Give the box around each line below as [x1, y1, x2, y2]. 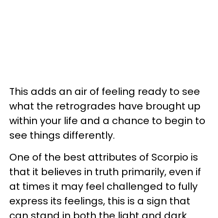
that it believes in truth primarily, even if [9, 164, 201, 179]
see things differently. [9, 128, 115, 142]
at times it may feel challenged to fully [9, 179, 198, 193]
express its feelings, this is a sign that [9, 194, 190, 208]
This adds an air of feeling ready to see [9, 84, 200, 98]
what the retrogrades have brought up [9, 99, 200, 113]
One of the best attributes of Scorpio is [9, 150, 198, 164]
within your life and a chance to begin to [9, 113, 205, 127]
